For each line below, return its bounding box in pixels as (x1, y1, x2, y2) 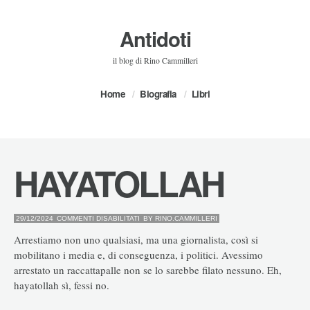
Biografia (140, 87, 176, 100)
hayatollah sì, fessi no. (14, 277, 109, 292)
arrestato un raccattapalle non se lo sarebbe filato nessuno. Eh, (14, 262, 282, 277)
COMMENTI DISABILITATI (57, 215, 140, 222)
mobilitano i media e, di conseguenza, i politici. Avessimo (14, 247, 263, 262)
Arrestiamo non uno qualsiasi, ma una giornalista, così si (14, 232, 258, 246)
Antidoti (119, 24, 191, 53)
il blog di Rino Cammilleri (112, 55, 198, 66)
